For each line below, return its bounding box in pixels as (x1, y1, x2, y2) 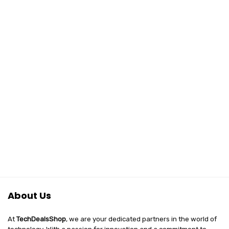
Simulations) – (17, 7, 82, 19)
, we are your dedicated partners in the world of (66, 215, 217, 223)
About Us (8, 189, 51, 202)
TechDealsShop (16, 215, 66, 223)
